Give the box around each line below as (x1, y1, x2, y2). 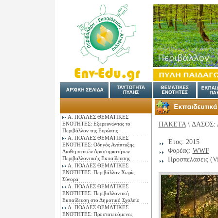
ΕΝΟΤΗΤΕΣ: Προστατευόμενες (62, 211, 132, 217)
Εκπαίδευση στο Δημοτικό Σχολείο (62, 197, 140, 203)
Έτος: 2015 (165, 138, 200, 145)
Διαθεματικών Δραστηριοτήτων (62, 148, 130, 154)
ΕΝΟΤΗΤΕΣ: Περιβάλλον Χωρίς (62, 169, 134, 175)
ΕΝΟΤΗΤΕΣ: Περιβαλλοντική (62, 190, 129, 196)
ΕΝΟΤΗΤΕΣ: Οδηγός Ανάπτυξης (62, 142, 134, 147)
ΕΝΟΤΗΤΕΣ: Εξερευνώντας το (62, 121, 130, 127)
